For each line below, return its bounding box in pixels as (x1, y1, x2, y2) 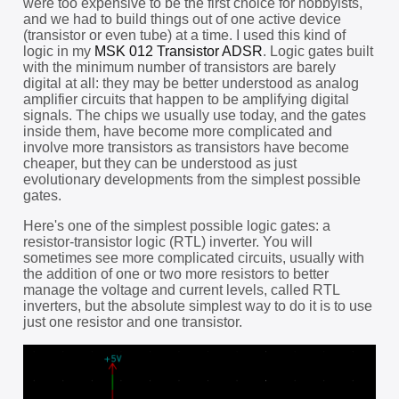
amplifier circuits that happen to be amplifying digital (22, 92, 349, 107)
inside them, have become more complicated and (22, 124, 332, 139)
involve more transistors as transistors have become (22, 140, 349, 155)
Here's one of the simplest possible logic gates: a (22, 218, 330, 233)
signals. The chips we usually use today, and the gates (22, 108, 366, 123)
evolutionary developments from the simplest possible (22, 172, 361, 187)
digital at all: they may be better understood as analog (22, 76, 359, 91)
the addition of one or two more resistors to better (22, 266, 329, 281)
